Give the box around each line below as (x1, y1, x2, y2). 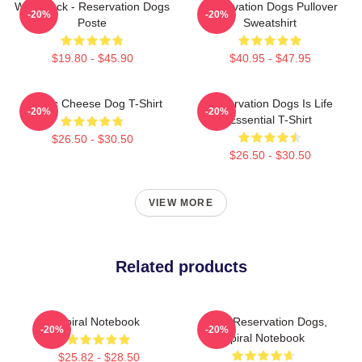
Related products (115, 257, 247, 276)
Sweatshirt (243, 15, 297, 29)
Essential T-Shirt (228, 112, 312, 126)
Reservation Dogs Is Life (207, 96, 333, 110)
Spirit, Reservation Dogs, (200, 314, 327, 328)
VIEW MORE (149, 196, 213, 208)
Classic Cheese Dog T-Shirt (22, 96, 162, 110)
